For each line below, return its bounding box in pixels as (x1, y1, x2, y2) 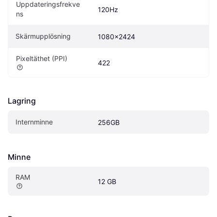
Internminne (15, 117, 53, 126)
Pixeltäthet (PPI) (16, 54, 67, 62)
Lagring (8, 95, 36, 106)
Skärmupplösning (15, 31, 71, 40)
